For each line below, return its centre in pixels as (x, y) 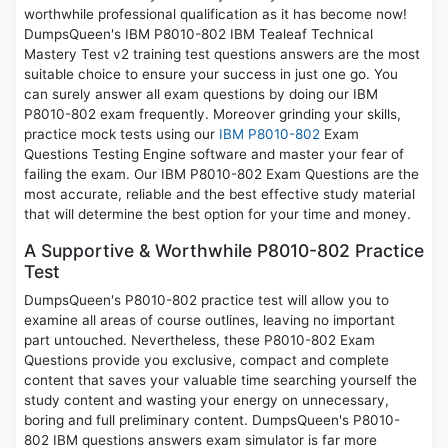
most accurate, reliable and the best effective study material (219, 194)
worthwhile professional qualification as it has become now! (215, 14)
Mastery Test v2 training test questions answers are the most (222, 54)
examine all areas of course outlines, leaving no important (209, 320)
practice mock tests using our (121, 134)
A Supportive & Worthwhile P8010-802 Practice (224, 251)
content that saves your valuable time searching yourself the (220, 380)
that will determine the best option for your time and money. (217, 214)
